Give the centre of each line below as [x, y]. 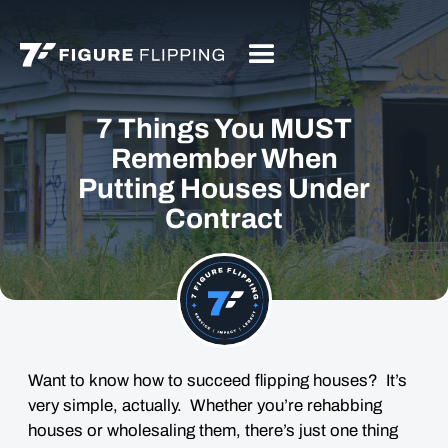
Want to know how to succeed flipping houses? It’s [217, 380]
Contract [224, 218]
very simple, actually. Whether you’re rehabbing [205, 405]
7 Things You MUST [224, 128]
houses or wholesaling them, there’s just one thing [213, 430]
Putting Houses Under [224, 188]
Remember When [224, 158]
